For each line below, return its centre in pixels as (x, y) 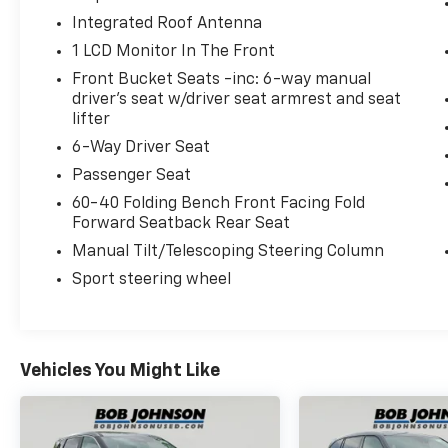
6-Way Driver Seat (141, 147)
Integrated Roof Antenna (167, 23)
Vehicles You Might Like (120, 370)
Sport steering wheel (152, 279)
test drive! (90, 60)
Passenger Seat (132, 175)
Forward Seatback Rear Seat (181, 223)
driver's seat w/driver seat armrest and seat (237, 99)
